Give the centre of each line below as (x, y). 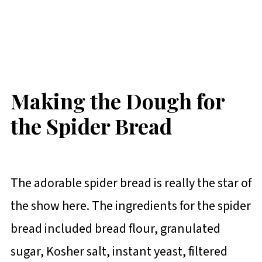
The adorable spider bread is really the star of (131, 183)
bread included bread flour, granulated (115, 229)
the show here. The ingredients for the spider (130, 206)
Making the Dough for (117, 100)
